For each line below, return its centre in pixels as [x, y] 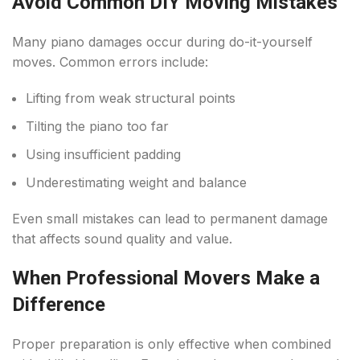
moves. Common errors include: [110, 62]
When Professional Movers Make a [166, 278]
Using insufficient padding [103, 155]
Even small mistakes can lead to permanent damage [170, 219]
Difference [59, 305]
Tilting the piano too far [97, 127]
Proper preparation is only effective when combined [172, 344]
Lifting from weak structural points [131, 98]
